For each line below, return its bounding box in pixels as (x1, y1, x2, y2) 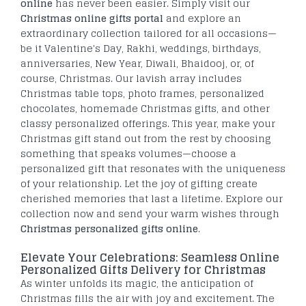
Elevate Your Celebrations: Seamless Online (20, 247, 279, 268)
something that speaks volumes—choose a (20, 145, 236, 163)
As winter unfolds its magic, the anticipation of (20, 275, 253, 292)
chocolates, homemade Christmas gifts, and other (20, 100, 270, 117)
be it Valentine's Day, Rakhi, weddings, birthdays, (20, 40, 261, 57)
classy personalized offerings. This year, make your (20, 115, 275, 133)
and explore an (163, 10, 241, 27)
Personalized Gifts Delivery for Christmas (20, 260, 266, 281)
